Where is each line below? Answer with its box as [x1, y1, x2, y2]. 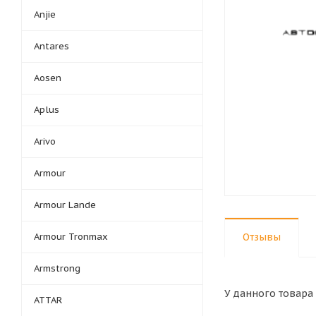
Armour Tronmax [34, 231, 108, 243]
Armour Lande [34, 199, 96, 211]
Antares [34, 40, 69, 52]
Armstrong [34, 262, 80, 274]
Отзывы [243, 231, 281, 243]
